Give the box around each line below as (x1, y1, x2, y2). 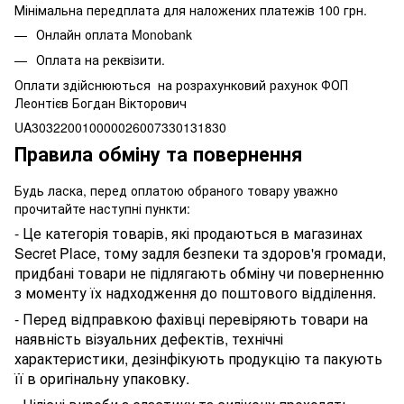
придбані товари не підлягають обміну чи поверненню (14, 262, 384, 284)
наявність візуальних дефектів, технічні (14, 328, 283, 350)
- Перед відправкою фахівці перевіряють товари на (14, 308, 368, 330)
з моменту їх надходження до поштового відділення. (14, 282, 376, 304)
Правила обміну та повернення (14, 140, 302, 169)
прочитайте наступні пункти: (14, 199, 190, 218)
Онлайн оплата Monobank (36, 24, 192, 43)
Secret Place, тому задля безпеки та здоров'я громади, (14, 243, 386, 264)
